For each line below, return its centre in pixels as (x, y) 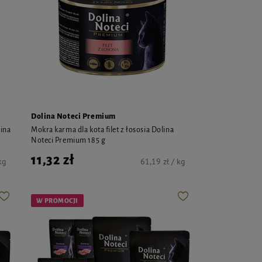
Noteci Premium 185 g (68, 140)
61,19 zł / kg (163, 161)
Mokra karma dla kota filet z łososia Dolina (103, 130)
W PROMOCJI (57, 200)
